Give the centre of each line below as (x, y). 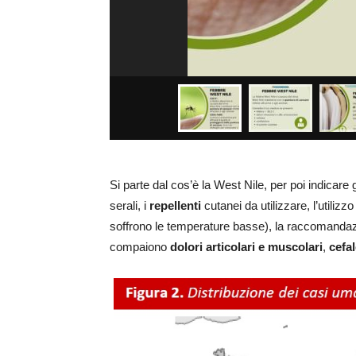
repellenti (175, 206)
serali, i (130, 206)
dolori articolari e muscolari (246, 247)
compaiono (140, 247)
